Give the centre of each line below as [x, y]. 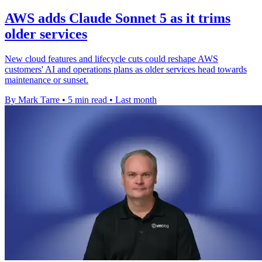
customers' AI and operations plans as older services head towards [126, 69]
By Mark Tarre [32, 99]
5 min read [87, 99]
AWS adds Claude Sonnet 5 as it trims [118, 18]
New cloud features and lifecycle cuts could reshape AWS [111, 58]
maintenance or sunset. [46, 80]
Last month [136, 99]
